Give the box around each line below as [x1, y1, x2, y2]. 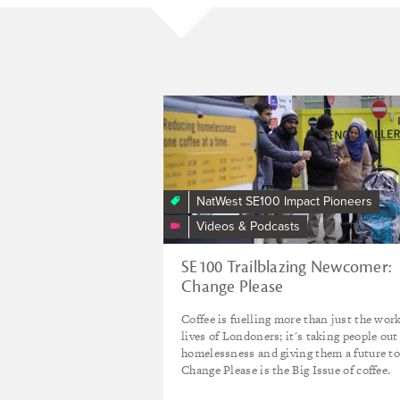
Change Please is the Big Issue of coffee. [181, 362, 394, 379]
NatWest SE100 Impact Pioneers [196, 193, 372, 209]
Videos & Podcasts [196, 218, 300, 234]
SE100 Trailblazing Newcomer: [181, 256, 391, 278]
